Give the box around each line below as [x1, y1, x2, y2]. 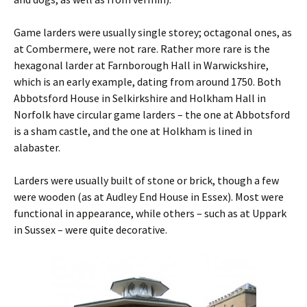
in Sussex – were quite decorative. [14, 223, 167, 236]
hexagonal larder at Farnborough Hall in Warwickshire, [14, 58, 269, 72]
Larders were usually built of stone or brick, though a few [14, 173, 279, 187]
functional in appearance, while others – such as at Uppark [14, 206, 286, 220]
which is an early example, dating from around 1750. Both [14, 75, 281, 88]
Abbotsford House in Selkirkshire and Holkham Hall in [14, 91, 266, 105]
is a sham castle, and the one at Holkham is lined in [14, 124, 252, 138]
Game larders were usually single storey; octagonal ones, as [14, 25, 292, 39]
